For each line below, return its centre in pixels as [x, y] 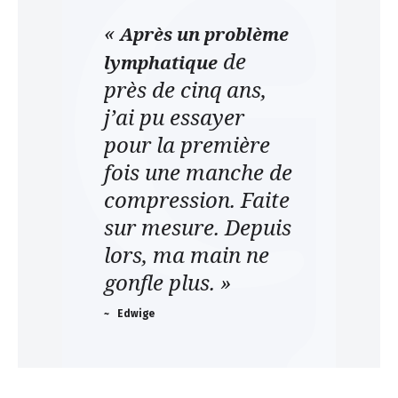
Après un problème [204, 34]
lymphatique [161, 63]
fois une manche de [198, 172]
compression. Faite [197, 199]
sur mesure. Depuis [198, 227]
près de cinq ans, [185, 89]
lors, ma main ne [187, 255]
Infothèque [88, 51]
